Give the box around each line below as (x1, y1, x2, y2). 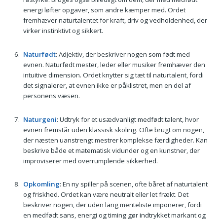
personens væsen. (23, 91, 80, 101)
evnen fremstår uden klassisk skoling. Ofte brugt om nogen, (23, 125, 204, 134)
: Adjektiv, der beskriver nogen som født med (55, 50, 190, 59)
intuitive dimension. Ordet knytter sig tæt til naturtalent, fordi (23, 71, 204, 80)
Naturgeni (23, 114, 57, 124)
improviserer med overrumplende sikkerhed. (23, 156, 158, 165)
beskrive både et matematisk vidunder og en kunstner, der (23, 146, 200, 155)
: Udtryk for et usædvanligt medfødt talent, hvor (56, 114, 199, 124)
